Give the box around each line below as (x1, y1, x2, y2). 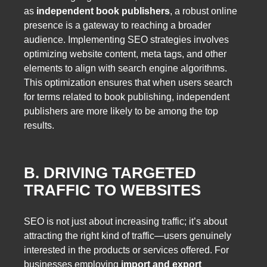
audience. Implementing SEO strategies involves (24, 35, 229, 45)
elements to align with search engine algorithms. (24, 63, 227, 74)
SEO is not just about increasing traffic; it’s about (24, 216, 227, 227)
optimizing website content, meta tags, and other (24, 49, 226, 60)
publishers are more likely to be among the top (24, 106, 218, 117)
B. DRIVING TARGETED (24, 163, 196, 182)
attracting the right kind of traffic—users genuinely (24, 231, 231, 241)
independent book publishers (36, 6, 170, 17)
